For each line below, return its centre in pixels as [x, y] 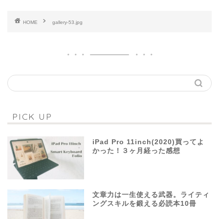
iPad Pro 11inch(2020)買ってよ [149, 142]
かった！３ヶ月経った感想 [137, 151]
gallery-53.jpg [67, 22]
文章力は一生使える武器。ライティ [151, 195]
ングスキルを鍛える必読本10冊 [145, 204]
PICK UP [32, 117]
